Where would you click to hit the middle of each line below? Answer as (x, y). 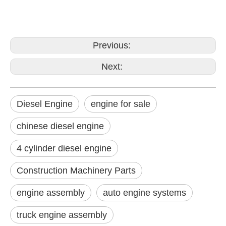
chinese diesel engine (60, 126)
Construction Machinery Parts (76, 171)
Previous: (113, 45)
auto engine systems (145, 193)
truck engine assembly (62, 215)
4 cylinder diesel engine (64, 148)
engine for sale (121, 104)
